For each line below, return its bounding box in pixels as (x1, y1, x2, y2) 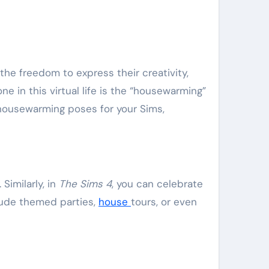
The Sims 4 (59, 177, 112, 190)
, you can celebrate (112, 177, 203, 190)
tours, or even (131, 195, 197, 208)
